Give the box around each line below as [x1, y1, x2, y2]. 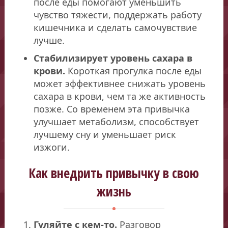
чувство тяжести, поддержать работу [34, 8, 202, 21]
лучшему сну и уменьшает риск [34, 128, 177, 140]
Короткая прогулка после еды [65, 64, 202, 77]
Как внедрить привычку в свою [28, 163, 199, 182]
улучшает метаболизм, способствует [34, 115, 199, 128]
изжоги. [34, 140, 70, 153]
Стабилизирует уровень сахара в [34, 51, 193, 64]
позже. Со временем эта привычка [34, 102, 190, 115]
